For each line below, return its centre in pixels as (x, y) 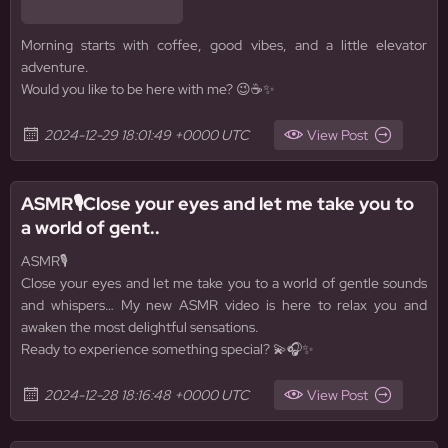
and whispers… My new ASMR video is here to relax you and (224, 305)
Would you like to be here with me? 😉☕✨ (148, 89)
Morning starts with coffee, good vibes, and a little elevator (224, 45)
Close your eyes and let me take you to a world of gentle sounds (224, 283)
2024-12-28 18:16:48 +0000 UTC (146, 395)
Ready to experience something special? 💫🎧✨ (167, 349)
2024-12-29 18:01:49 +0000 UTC (146, 135)
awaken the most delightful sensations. (140, 327)
